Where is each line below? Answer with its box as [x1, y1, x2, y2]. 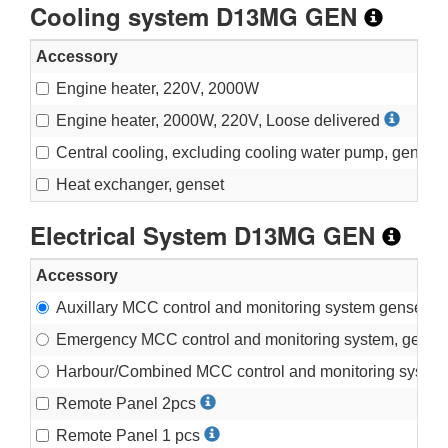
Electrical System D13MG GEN [30, 217, 382, 252]
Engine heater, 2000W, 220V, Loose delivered [56, 111, 384, 129]
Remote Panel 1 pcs [56, 426, 204, 444]
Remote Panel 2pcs [56, 394, 200, 412]
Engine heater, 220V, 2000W [56, 79, 259, 97]
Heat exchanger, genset [56, 175, 224, 193]
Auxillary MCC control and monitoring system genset [56, 298, 431, 316]
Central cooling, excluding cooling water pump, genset [56, 143, 444, 161]
